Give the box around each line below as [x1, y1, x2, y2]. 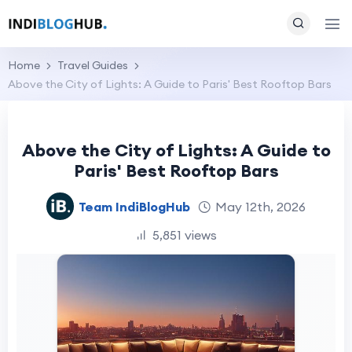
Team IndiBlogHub [79, 198, 190, 214]
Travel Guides [57, 58, 128, 72]
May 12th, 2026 [215, 198, 306, 214]
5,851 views [152, 227, 217, 243]
